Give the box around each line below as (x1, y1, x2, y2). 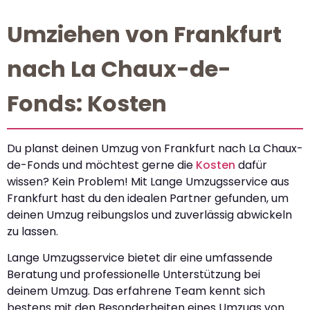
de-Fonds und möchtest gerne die (7, 157, 196, 174)
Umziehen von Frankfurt (7, 19, 282, 51)
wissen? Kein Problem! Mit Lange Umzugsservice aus (7, 174, 289, 190)
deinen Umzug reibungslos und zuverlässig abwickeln (7, 207, 292, 224)
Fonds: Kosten (7, 88, 167, 120)
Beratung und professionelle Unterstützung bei (7, 266, 260, 283)
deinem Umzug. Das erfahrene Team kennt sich (7, 283, 265, 300)
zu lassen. (7, 224, 58, 240)
